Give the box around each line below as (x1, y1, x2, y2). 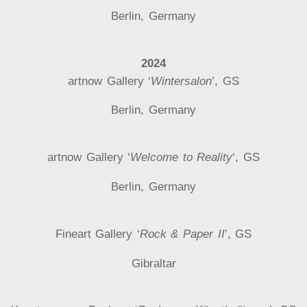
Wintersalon (151, 74, 212, 88)
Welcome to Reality (130, 151, 233, 164)
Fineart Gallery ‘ (55, 227, 140, 241)
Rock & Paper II (139, 227, 225, 241)
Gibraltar (131, 256, 176, 270)
